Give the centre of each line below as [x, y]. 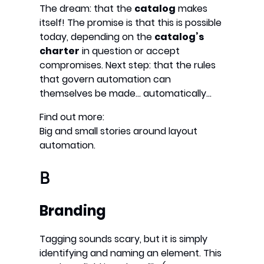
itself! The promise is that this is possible [131, 22]
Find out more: [72, 117]
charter [60, 51]
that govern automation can [105, 79]
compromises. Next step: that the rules [128, 65]
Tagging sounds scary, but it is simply [124, 239]
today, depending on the [97, 37]
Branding [73, 210]
